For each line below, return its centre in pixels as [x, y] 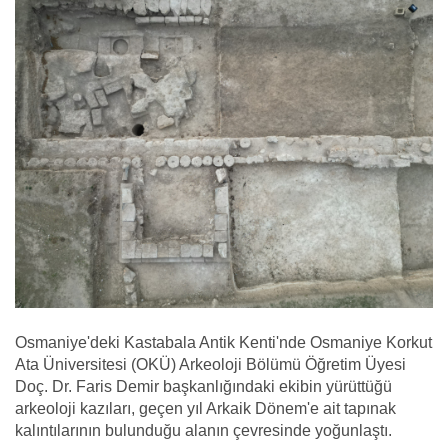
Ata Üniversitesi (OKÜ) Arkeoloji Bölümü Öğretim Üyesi [210, 364]
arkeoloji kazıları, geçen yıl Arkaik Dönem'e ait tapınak [205, 408]
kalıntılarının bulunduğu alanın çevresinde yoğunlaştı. [203, 430]
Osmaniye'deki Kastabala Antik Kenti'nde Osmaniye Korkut [223, 342]
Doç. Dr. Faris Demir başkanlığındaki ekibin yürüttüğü [203, 386]
